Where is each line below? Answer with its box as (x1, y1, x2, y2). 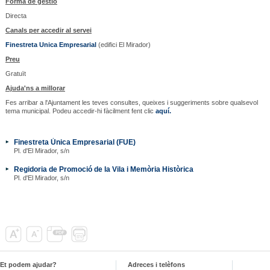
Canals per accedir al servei (5, 26, 92, 34)
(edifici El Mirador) (96, 40, 151, 48)
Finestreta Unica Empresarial (5, 40, 96, 48)
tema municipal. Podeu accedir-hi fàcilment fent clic (5, 107, 155, 115)
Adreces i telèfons (128, 260, 185, 268)
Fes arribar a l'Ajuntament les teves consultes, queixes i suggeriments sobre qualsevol (5, 98, 258, 106)
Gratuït (5, 69, 26, 77)
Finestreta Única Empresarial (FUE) (13, 137, 136, 146)
